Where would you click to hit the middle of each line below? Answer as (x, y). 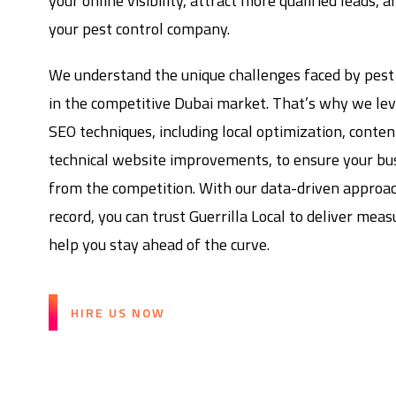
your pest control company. (140, 29)
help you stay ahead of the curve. (160, 245)
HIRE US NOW (118, 313)
